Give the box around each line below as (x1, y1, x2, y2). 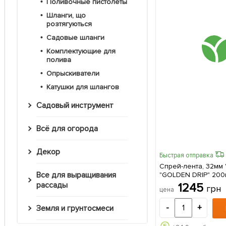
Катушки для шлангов (50, 83, 119, 92)
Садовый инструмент (41, 100, 114, 111)
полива (46, 55, 71, 65)
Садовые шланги (51, 33, 104, 42)
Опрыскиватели (51, 69, 99, 78)
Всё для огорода (40, 124, 98, 134)
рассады (36, 180, 68, 191)
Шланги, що (46, 11, 53, 20)
